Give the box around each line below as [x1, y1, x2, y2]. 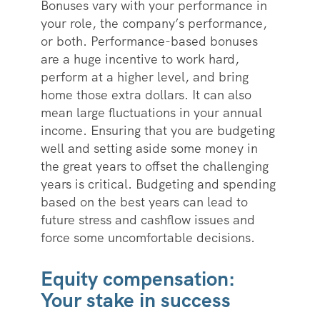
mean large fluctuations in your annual [40, 104, 262, 121]
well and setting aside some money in [40, 140, 258, 157]
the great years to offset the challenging [40, 158, 269, 175]
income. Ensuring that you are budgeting [40, 122, 275, 139]
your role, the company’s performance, [40, 15, 267, 32]
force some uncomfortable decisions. [40, 229, 255, 246]
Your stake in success [40, 287, 236, 314]
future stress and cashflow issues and [40, 211, 255, 229]
